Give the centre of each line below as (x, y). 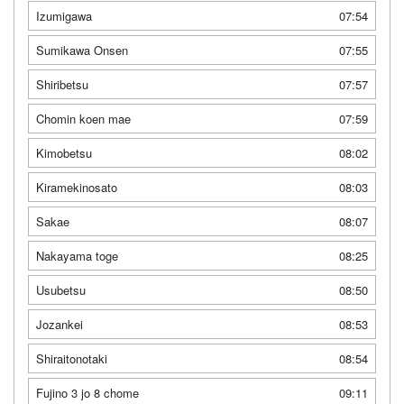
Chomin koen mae (83, 118)
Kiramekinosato (77, 187)
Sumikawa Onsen (82, 50)
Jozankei (60, 324)
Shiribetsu (62, 84)
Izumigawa (64, 15)
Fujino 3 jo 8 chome (87, 392)
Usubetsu (61, 289)
